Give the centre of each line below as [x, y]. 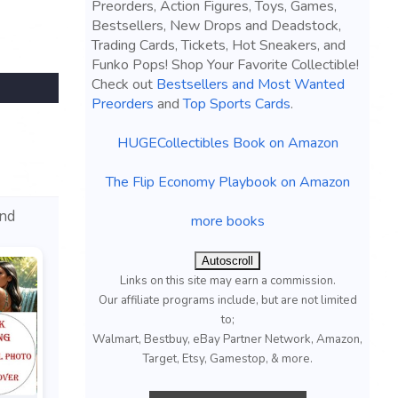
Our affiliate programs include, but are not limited [227, 300]
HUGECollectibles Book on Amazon [227, 143]
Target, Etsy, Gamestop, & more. [227, 359]
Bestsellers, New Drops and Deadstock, [216, 26]
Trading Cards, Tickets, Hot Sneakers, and [219, 45]
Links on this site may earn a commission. [227, 281]
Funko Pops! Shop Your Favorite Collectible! [225, 65]
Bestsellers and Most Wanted [251, 84]
